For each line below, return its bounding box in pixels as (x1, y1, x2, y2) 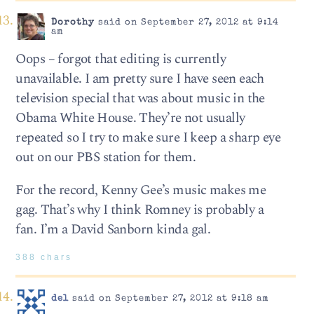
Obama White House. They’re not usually (15, 107, 245, 128)
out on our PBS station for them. (15, 146, 196, 168)
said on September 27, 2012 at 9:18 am (68, 294, 269, 303)
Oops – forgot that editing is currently (15, 48, 226, 69)
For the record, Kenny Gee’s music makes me (15, 179, 266, 200)
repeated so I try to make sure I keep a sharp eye (15, 127, 281, 148)
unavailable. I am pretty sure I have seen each (15, 68, 264, 89)
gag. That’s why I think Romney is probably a (15, 199, 264, 220)
